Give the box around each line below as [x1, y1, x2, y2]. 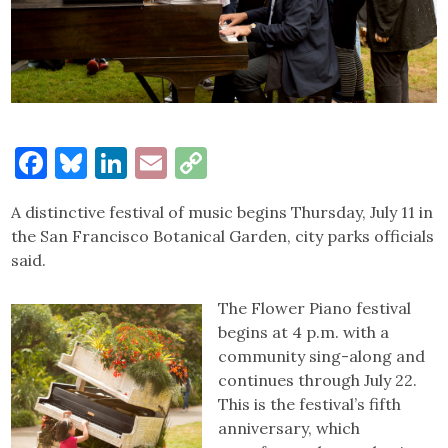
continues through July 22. [218, 370, 418, 391]
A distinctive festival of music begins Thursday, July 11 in [11, 202, 434, 223]
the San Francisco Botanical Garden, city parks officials [11, 226, 435, 247]
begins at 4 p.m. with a [218, 322, 390, 343]
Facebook [47, 142, 186, 184]
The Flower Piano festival [218, 298, 412, 319]
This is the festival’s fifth [218, 394, 402, 415]
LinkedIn [127, 142, 258, 184]
